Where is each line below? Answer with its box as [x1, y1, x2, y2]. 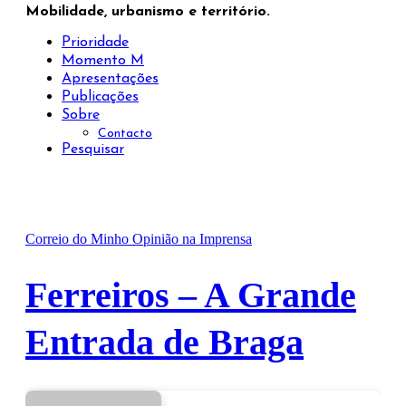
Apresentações [62, 71, 159, 86]
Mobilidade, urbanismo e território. [25, 4, 270, 19]
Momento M [62, 53, 144, 68]
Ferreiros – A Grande [25, 274, 356, 315]
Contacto [98, 126, 152, 140]
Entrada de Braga [25, 321, 304, 362]
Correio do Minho [25, 230, 132, 246]
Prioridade [62, 34, 129, 50]
